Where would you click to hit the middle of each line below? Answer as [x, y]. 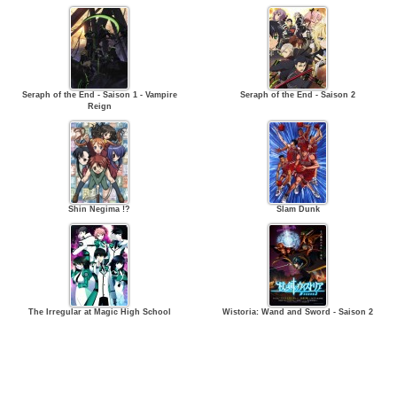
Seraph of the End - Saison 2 [298, 95]
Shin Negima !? [99, 209]
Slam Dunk [298, 209]
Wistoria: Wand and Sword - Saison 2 [298, 312]
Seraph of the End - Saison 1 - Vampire [99, 95]
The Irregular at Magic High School [99, 312]
